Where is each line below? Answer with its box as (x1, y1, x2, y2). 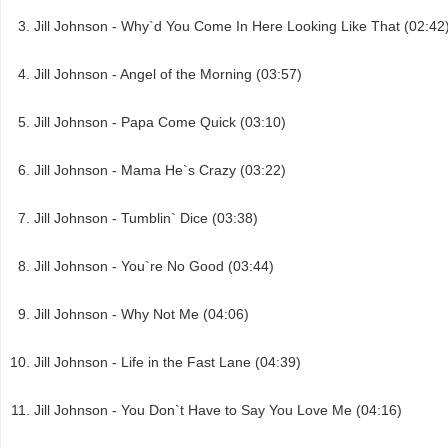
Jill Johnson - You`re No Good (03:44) (34, 257, 274, 274)
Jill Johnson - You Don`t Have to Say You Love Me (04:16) (34, 401, 402, 418)
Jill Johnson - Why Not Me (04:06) (34, 305, 249, 322)
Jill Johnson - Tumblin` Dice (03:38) (34, 209, 258, 226)
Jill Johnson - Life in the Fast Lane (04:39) (34, 353, 301, 370)
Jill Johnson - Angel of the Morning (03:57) (34, 65, 302, 82)
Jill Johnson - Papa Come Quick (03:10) (34, 113, 286, 130)
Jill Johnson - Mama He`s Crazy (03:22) (34, 161, 286, 178)
